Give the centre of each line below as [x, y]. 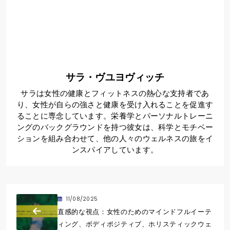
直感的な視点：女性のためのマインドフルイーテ [135, 212]
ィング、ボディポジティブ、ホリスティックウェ [135, 224]
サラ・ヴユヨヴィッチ [115, 78]
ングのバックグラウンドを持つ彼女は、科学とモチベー [115, 127]
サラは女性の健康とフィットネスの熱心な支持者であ [115, 93]
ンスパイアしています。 [115, 150]
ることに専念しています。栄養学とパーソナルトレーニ [115, 116]
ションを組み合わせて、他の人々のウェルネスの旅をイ [115, 139]
